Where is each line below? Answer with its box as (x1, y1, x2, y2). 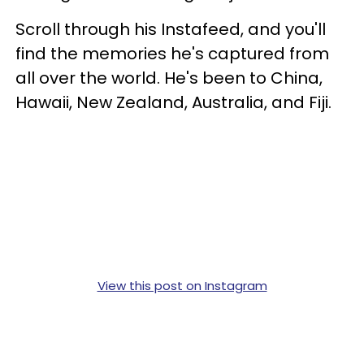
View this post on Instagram (97, 276, 267, 294)
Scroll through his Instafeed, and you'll (15, 17, 326, 41)
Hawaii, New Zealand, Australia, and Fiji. (15, 90, 331, 114)
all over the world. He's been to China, (15, 66, 323, 89)
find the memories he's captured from (15, 41, 329, 65)
